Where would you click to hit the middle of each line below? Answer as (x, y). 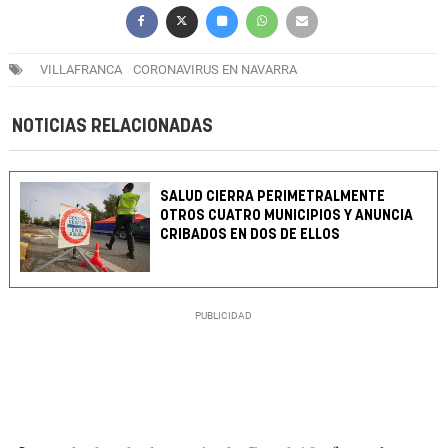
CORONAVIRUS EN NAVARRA (215, 70)
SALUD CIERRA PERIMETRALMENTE (273, 197)
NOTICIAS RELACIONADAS (112, 127)
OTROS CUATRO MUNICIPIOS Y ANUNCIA (287, 216)
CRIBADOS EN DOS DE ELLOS (250, 235)
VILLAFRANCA (81, 70)
